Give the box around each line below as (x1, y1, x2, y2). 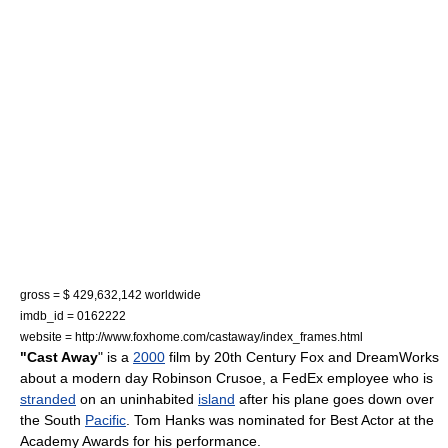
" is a (98, 348, 133, 365)
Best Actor (330, 411, 394, 428)
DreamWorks (356, 348, 439, 365)
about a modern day (20, 369, 152, 386)
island (198, 390, 235, 407)
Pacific (85, 411, 126, 428)
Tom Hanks (134, 411, 205, 428)
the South (20, 411, 85, 428)
